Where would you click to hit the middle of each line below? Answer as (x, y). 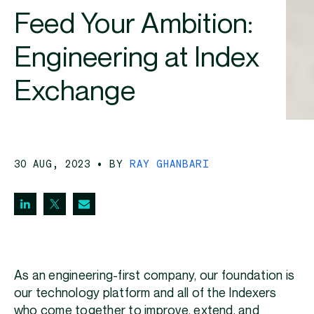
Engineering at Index (137, 59)
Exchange (75, 92)
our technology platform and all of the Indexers (145, 294)
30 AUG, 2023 (56, 164)
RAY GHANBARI (170, 164)
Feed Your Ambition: (134, 25)
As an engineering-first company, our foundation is (155, 276)
